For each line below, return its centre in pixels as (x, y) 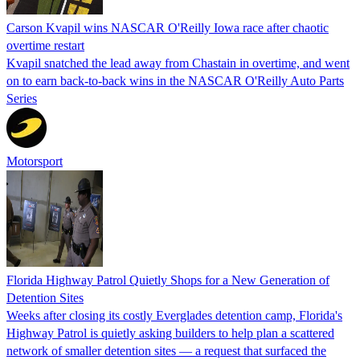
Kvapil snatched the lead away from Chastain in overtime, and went (178, 63)
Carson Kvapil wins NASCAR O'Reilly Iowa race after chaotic (168, 28)
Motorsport (35, 162)
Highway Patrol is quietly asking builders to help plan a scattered (170, 333)
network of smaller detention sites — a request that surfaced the (166, 351)
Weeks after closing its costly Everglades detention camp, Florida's (174, 316)
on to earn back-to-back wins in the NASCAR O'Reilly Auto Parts (175, 81)
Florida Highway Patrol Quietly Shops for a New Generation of (168, 280)
